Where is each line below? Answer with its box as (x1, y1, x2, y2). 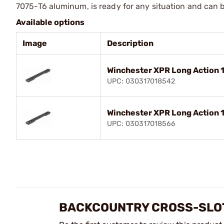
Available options (16, 17, 84, 27)
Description (107, 38, 153, 48)
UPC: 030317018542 (107, 76, 175, 85)
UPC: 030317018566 (107, 119, 175, 128)
